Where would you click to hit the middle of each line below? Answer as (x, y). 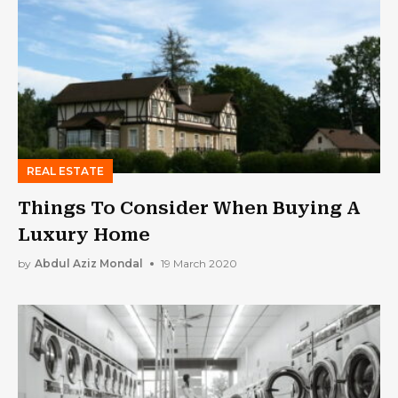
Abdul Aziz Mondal (89, 264)
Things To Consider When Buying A (189, 207)
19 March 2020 (199, 264)
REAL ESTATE (65, 171)
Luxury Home (84, 234)
